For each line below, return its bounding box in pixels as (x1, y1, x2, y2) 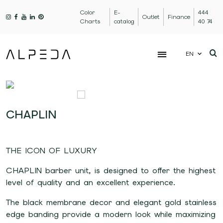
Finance (168, 13, 191, 21)
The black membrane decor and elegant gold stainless (6, 197, 217, 208)
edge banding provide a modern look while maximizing (6, 209, 216, 220)
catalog (114, 17, 135, 25)
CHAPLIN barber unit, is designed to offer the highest (6, 165, 216, 176)
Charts (80, 17, 101, 25)
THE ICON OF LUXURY (6, 145, 108, 156)
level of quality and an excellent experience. (6, 177, 179, 188)
